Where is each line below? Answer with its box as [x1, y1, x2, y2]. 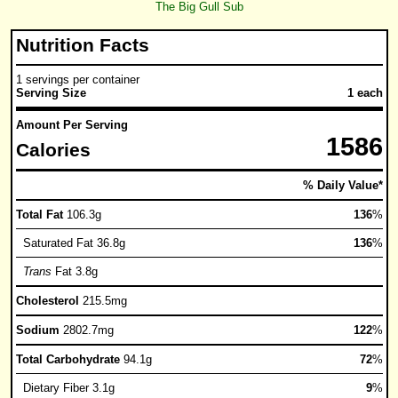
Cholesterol [15, 294, 83, 307]
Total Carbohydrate [15, 353, 123, 366]
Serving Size [15, 86, 86, 99]
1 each [346, 86, 383, 99]
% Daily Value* [302, 179, 383, 192]
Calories [15, 139, 91, 161]
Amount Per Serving [15, 118, 128, 131]
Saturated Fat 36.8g [15, 236, 125, 250]
